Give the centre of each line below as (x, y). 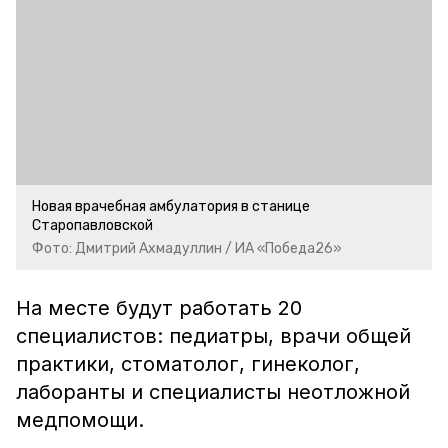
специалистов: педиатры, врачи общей (213, 336)
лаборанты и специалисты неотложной (213, 392)
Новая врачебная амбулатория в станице (171, 206)
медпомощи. (83, 420)
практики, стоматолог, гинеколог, (188, 364)
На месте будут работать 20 (159, 308)
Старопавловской (92, 225)
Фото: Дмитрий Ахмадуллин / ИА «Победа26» (187, 248)
